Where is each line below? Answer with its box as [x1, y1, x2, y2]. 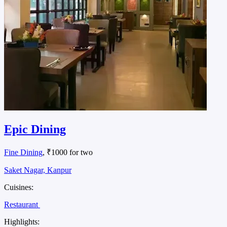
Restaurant [4, 200, 40, 209]
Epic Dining [4, 123, 66, 136]
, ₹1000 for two [43, 148, 93, 157]
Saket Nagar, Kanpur [4, 166, 71, 175]
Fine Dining [4, 148, 43, 157]
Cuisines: [4, 183, 33, 192]
